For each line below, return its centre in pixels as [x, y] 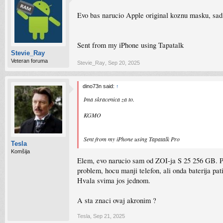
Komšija [20, 151]
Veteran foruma [29, 61]
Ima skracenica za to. [109, 99]
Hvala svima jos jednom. [114, 180]
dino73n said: [99, 86]
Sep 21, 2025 [109, 216]
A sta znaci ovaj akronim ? [117, 200]
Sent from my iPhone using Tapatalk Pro [132, 139]
